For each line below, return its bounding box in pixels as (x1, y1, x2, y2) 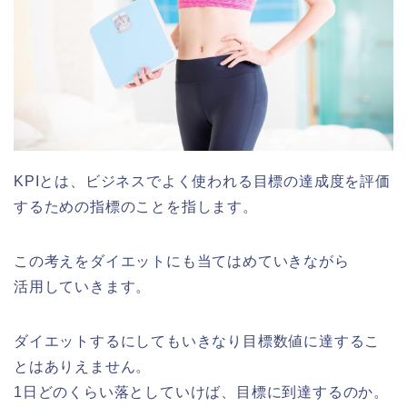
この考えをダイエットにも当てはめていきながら (14, 253, 350, 270)
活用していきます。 (14, 279, 152, 295)
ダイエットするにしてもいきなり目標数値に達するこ (14, 333, 381, 350)
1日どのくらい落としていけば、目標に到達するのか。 (14, 384, 389, 401)
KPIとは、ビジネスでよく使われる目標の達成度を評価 (14, 174, 391, 190)
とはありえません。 (14, 359, 152, 375)
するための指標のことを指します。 (14, 199, 258, 215)
